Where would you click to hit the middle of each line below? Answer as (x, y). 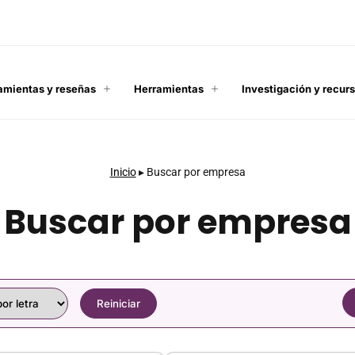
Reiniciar (118, 303)
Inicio (123, 172)
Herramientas (169, 88)
